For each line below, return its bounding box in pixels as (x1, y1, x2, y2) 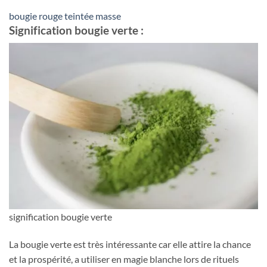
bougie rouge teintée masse (9, 10, 121, 21)
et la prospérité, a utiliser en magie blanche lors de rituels (9, 253, 239, 265)
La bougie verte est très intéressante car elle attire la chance (9, 238, 251, 250)
